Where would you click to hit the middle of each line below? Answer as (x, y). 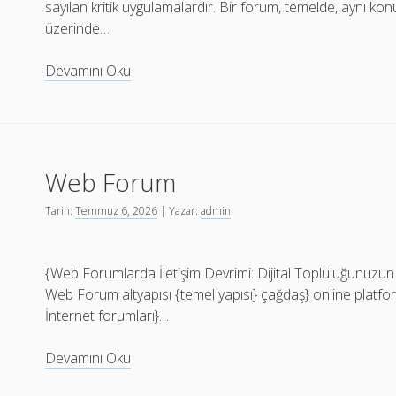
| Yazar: (179, 211)
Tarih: (61, 211)
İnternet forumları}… (107, 316)
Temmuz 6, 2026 (117, 211)
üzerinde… (78, 28)
